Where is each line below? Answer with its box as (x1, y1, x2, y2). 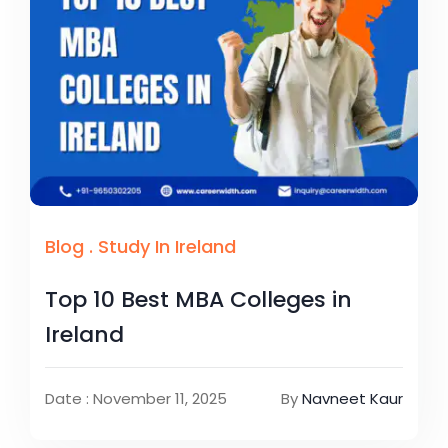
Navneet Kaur (302, 387, 403, 409)
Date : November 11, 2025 (45, 387, 227, 409)
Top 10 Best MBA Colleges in (45, 283, 352, 315)
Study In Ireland (98, 233, 236, 259)
